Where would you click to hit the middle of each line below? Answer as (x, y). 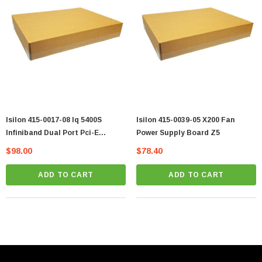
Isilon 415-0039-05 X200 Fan (185, 120)
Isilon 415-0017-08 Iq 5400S (54, 120)
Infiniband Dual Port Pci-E (52, 133)
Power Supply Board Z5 (178, 133)
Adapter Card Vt (35, 146)
